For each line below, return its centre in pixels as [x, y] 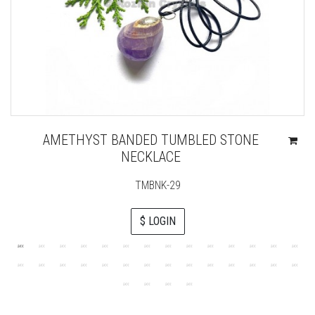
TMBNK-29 [157, 186]
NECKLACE [150, 157]
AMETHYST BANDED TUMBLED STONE [150, 140]
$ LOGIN [157, 221]
